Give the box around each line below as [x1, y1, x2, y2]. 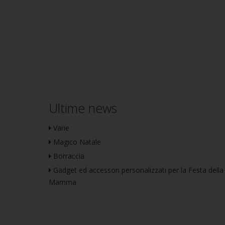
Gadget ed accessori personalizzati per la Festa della [53, 165, 223, 175]
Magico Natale [53, 137, 101, 147]
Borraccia [53, 151, 84, 161]
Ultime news [49, 99, 117, 117]
